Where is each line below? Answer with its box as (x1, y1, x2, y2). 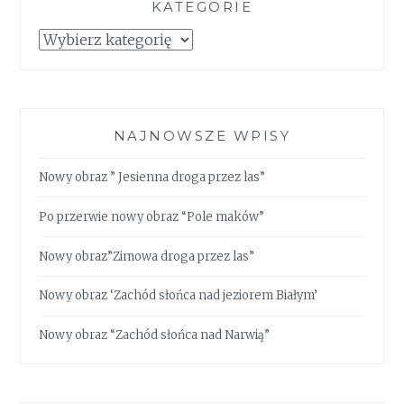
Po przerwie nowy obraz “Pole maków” (39, 208, 265, 225)
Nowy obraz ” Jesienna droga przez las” (39, 170, 266, 185)
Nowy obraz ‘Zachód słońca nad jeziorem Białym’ (39, 288, 318, 304)
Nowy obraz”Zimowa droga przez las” (39, 248, 255, 264)
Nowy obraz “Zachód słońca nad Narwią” (39, 327, 271, 344)
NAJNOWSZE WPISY (113, 126, 291, 144)
